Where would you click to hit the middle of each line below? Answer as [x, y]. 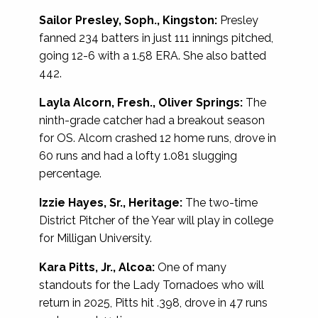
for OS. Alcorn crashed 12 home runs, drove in [158, 138]
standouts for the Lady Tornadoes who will [152, 285]
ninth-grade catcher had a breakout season [152, 120]
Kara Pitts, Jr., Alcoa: [97, 267]
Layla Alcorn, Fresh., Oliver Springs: [141, 102]
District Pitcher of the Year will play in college [156, 220]
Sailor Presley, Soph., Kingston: [128, 20]
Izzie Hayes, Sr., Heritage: [111, 202]
